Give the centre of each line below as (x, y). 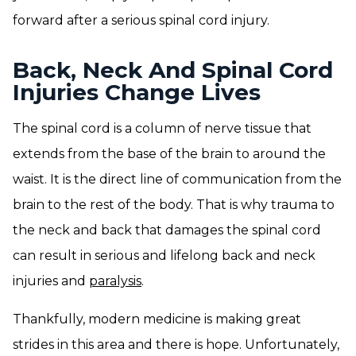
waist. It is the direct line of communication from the (177, 179)
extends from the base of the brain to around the (169, 154)
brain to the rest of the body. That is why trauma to (174, 205)
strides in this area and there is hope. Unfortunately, (176, 344)
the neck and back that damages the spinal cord (167, 230)
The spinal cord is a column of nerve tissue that (162, 128)
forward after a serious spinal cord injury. (141, 20)
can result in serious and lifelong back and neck (164, 255)
